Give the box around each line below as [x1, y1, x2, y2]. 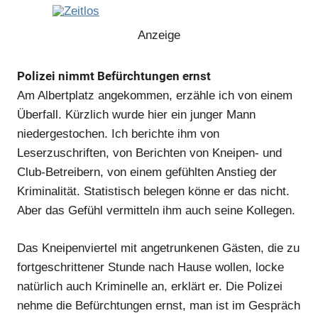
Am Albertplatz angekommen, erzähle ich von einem [17, 89, 292, 103]
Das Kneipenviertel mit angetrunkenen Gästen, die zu [17, 241, 300, 255]
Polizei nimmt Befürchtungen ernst [17, 69, 211, 84]
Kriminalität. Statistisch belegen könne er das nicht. [17, 185, 290, 199]
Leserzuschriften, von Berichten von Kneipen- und [17, 146, 282, 160]
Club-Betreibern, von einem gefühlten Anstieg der [17, 165, 277, 180]
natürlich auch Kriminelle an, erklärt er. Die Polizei [17, 279, 283, 293]
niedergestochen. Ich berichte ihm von [17, 127, 219, 141]
